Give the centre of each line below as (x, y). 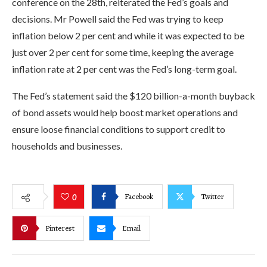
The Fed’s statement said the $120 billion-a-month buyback (133, 96)
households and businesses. (67, 146)
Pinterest (60, 228)
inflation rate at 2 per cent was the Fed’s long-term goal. (124, 69)
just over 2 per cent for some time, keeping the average (123, 52)
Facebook (139, 196)
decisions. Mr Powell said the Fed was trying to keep (118, 19)
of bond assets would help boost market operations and (125, 112)
